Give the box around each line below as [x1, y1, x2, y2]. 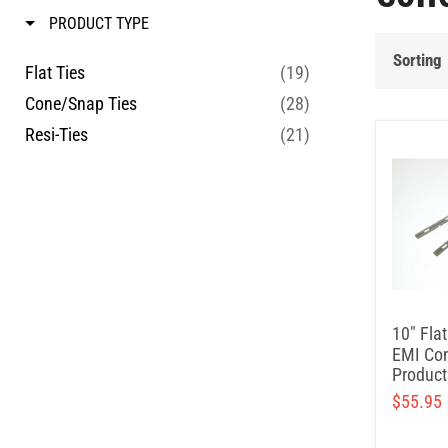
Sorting [393, 49, 442, 70]
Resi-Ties [25, 124, 88, 145]
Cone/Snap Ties [25, 93, 137, 114]
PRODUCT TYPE [49, 14, 149, 33]
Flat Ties [25, 62, 85, 83]
